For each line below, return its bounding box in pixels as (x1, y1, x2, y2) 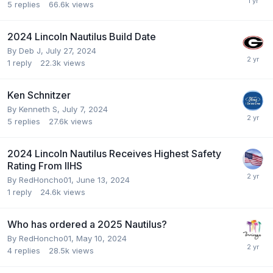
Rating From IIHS (7, 159, 82, 172)
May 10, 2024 (76, 233, 127, 243)
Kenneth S (19, 104, 57, 114)
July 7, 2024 (62, 104, 108, 114)
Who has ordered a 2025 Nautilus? (7, 218, 167, 230)
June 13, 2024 (76, 174, 130, 185)
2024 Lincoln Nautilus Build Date (7, 30, 156, 43)
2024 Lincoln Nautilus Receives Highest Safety (7, 147, 221, 160)
